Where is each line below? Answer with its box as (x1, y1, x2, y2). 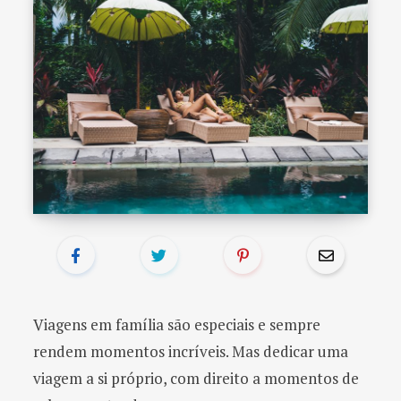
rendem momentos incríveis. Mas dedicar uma (33, 341, 348, 363)
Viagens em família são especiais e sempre (33, 314, 320, 336)
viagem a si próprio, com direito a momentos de (33, 368, 359, 389)
